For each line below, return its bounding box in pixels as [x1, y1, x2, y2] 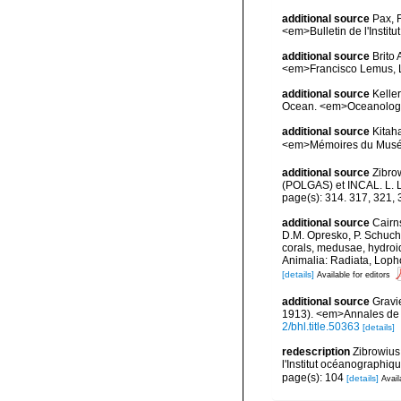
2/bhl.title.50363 [282, 320, 360, 334]
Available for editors [317, 270, 390, 279]
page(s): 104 [282, 371, 346, 384]
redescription [282, 346, 350, 359]
